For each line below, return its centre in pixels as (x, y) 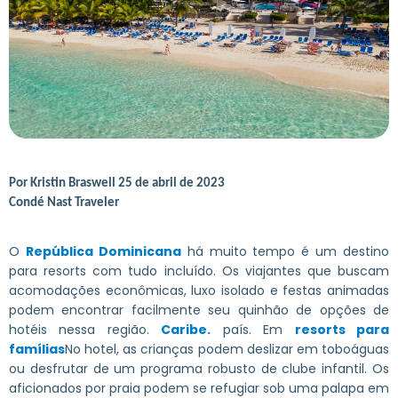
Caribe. (186, 329)
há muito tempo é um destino (285, 251)
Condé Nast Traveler (64, 203)
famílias (37, 349)
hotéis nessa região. (85, 329)
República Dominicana (103, 251)
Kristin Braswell (74, 183)
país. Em (253, 329)
